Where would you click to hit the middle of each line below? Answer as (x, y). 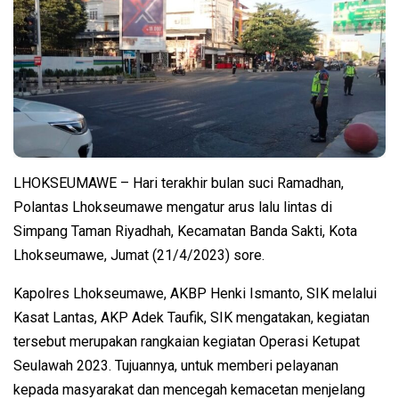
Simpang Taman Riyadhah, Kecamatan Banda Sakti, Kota (185, 232)
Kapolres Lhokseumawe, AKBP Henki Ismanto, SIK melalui (195, 294)
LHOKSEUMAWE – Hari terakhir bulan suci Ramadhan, (179, 183)
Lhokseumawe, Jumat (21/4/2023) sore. (139, 256)
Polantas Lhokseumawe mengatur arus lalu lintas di (173, 208)
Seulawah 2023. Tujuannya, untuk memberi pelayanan (176, 366)
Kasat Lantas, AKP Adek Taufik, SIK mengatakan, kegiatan (191, 318)
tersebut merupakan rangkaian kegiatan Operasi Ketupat (187, 342)
